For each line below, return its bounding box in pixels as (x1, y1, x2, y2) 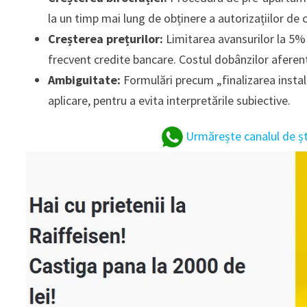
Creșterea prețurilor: (48, 30, 164, 47)
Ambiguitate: (48, 71, 121, 88)
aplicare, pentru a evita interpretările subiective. (48, 92, 291, 108)
